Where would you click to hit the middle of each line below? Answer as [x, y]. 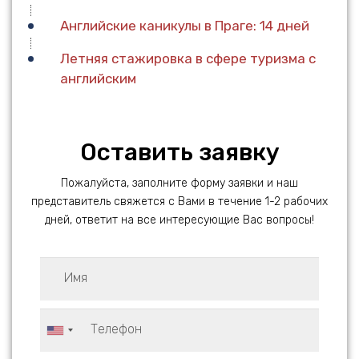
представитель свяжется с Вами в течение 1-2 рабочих [179, 202]
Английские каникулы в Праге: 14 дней [185, 26]
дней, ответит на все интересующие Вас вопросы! [179, 220]
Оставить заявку [179, 153]
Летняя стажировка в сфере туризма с [188, 59]
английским [98, 79]
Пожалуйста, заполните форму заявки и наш [179, 184]
